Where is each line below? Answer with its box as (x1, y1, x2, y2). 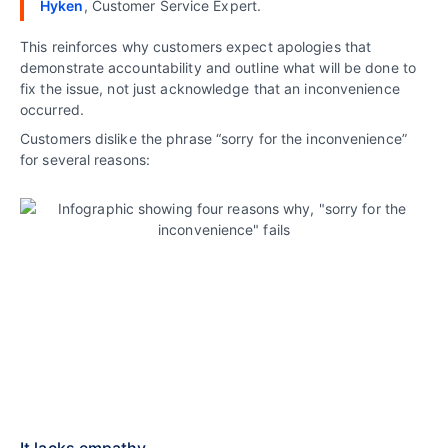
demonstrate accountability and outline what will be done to (20, 59, 416, 76)
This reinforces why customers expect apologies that (20, 38, 372, 55)
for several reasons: (20, 151, 150, 168)
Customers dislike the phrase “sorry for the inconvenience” (20, 130, 407, 147)
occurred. (20, 101, 84, 118)
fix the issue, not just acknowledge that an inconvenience (20, 80, 400, 97)
